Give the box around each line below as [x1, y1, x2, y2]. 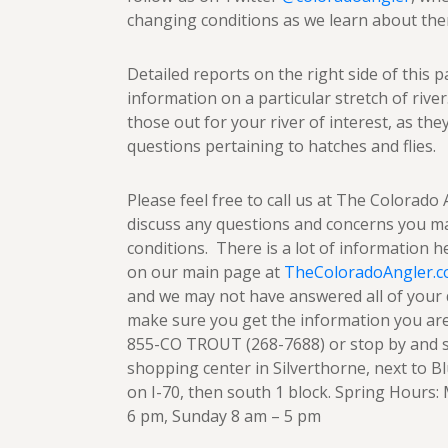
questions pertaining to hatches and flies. [127, 135, 436, 157]
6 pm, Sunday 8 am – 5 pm [127, 405, 321, 427]
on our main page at [127, 261, 284, 283]
